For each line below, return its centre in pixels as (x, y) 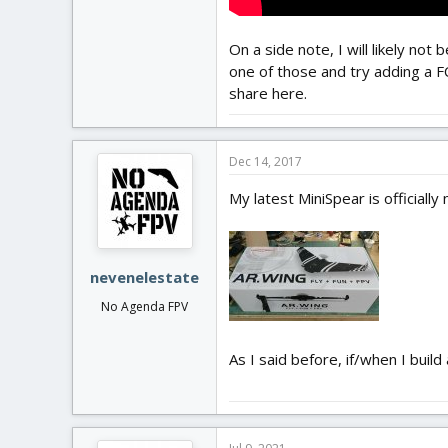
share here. (268, 92)
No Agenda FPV (144, 306)
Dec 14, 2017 (265, 161)
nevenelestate (144, 277)
